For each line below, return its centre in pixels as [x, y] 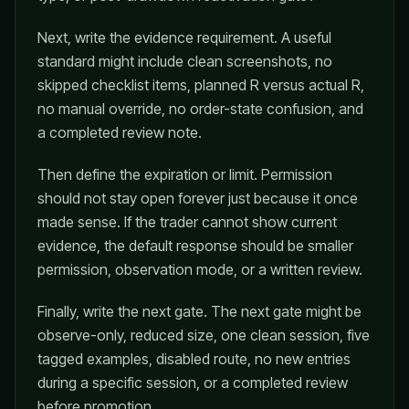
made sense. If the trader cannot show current [187, 222]
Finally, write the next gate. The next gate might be [199, 311]
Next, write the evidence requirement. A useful [184, 37]
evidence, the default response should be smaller [195, 246]
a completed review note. [120, 132]
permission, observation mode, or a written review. [200, 269]
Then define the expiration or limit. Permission [185, 174]
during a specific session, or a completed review [193, 383]
